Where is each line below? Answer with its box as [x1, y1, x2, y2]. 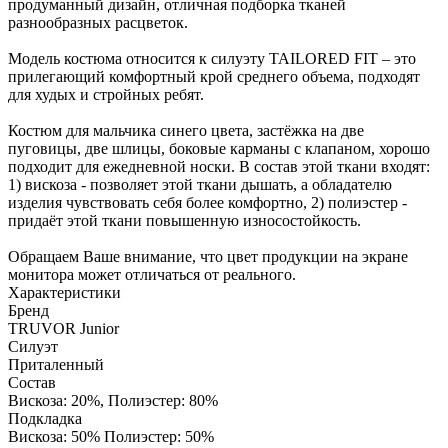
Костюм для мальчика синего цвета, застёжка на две [8, 121, 364, 139]
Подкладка [8, 409, 82, 427]
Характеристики [8, 283, 121, 301]
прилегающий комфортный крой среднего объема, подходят [8, 67, 420, 85]
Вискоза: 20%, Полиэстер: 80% [8, 391, 218, 409]
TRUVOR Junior [8, 319, 119, 337]
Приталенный [8, 355, 104, 373]
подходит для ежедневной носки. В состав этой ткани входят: [8, 157, 430, 175]
